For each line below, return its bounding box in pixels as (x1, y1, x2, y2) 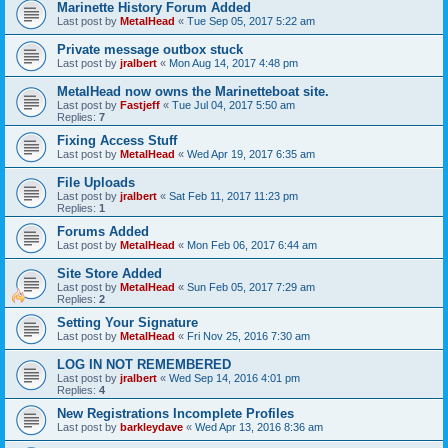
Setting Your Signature (57, 315, 198, 330)
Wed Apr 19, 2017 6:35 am (187, 148, 315, 160)
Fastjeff (120, 99, 160, 111)
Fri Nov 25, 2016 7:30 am (187, 330, 310, 342)
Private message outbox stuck (57, 42, 243, 57)
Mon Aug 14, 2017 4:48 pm (169, 57, 298, 69)
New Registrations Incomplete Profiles (57, 406, 294, 421)
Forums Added (57, 224, 149, 239)
